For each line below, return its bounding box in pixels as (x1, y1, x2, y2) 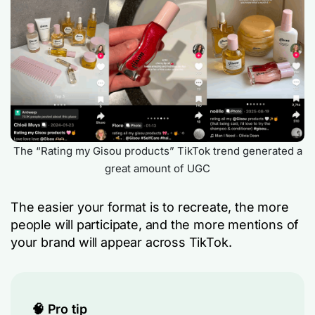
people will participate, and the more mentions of (11, 217, 300, 233)
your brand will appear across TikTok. (11, 235, 232, 250)
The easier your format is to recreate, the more (11, 200, 289, 215)
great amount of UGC (105, 162, 210, 176)
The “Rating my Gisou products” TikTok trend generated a (13, 144, 302, 158)
